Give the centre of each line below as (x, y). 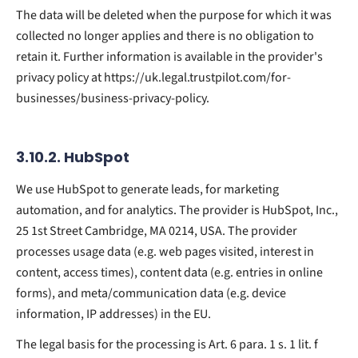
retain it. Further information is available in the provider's (169, 56)
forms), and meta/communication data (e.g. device (151, 293)
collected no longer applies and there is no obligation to (165, 36)
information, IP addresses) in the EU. (113, 314)
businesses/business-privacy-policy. (113, 98)
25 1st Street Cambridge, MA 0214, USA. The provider (157, 231)
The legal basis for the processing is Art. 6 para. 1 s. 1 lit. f (167, 344)
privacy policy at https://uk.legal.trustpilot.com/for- (153, 77)
